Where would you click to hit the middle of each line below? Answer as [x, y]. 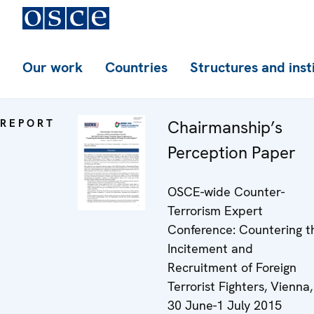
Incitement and [210, 248]
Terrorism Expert [215, 211]
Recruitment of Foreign [232, 267]
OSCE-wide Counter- [226, 192]
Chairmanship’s [225, 127]
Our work [53, 67]
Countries [136, 67]
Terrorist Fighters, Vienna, [240, 286]
